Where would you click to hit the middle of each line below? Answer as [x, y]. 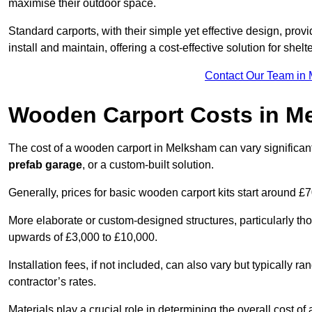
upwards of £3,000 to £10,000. [83, 237]
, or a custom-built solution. [148, 165]
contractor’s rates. [52, 282]
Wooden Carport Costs [131, 115]
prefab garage [45, 165]
